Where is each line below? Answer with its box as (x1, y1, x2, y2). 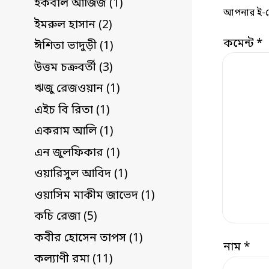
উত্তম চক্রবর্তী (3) (34, 60, 113, 76)
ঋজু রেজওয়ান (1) (34, 82, 120, 97)
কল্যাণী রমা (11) (34, 252, 113, 268)
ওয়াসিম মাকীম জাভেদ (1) (34, 188, 155, 204)
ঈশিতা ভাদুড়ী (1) (34, 39, 113, 55)
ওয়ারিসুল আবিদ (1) (34, 167, 128, 183)
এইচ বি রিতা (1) (34, 103, 110, 118)
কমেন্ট (223, 37, 257, 52)
